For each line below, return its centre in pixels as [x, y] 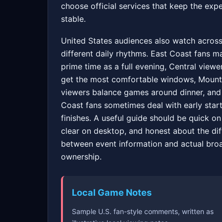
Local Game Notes [112, 193]
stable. [73, 19]
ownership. [81, 157]
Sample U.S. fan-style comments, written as [143, 212]
